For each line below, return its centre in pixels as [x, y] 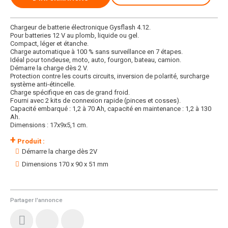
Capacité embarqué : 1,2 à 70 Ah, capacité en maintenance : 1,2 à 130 [111, 108]
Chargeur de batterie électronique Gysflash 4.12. [80, 27]
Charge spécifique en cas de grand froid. [70, 92]
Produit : [30, 141]
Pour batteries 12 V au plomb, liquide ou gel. [75, 35]
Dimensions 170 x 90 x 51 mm [65, 164]
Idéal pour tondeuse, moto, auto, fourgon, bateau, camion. [96, 60]
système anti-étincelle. [43, 84]
